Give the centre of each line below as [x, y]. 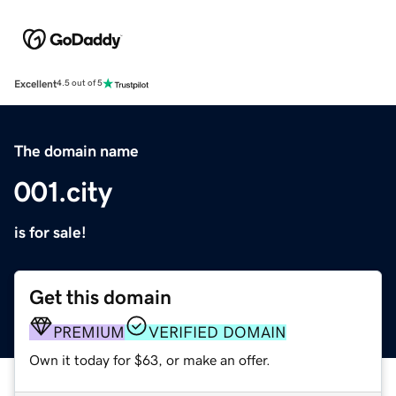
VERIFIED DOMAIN [217, 332]
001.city [63, 191]
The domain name [76, 151]
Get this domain [100, 297]
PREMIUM [89, 332]
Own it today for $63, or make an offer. [150, 359]
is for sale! [50, 232]
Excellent [35, 84]
